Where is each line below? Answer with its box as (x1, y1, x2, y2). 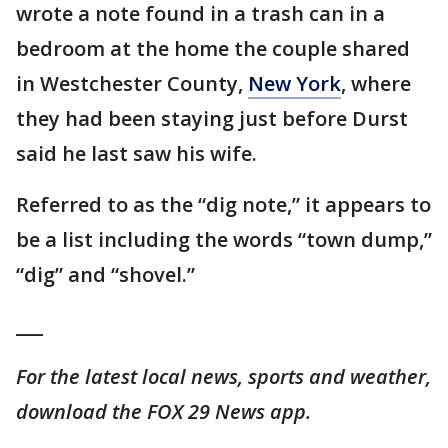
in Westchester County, (16, 70, 248, 98)
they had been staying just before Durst (16, 105, 408, 133)
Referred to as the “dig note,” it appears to (16, 191, 431, 219)
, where (341, 70, 411, 98)
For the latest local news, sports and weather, (16, 363, 431, 391)
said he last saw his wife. (16, 140, 257, 168)
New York (248, 70, 341, 98)
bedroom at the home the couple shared (16, 35, 410, 63)
